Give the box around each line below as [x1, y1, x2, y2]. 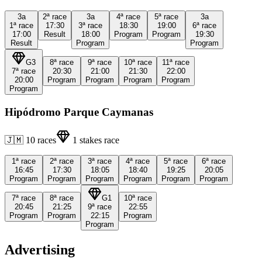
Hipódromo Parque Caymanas [5, 105, 153, 118]
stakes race [80, 135, 119, 146]
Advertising [5, 242, 75, 258]
